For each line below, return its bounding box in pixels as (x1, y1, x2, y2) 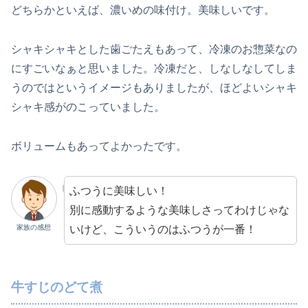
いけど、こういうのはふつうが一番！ (69, 223, 256, 235)
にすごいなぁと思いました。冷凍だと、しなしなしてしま (11, 63, 297, 74)
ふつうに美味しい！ (69, 184, 168, 197)
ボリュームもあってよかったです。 (11, 140, 187, 152)
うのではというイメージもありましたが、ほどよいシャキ (11, 82, 297, 93)
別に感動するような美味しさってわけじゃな (69, 203, 289, 216)
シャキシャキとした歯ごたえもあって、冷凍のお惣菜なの (11, 43, 297, 55)
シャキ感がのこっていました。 (11, 101, 165, 113)
